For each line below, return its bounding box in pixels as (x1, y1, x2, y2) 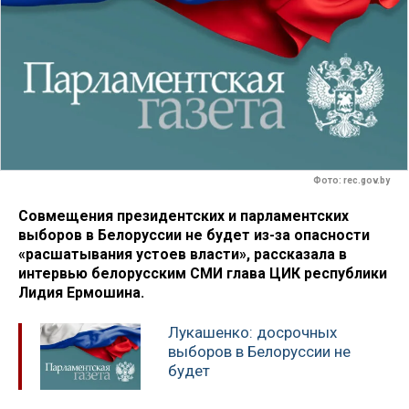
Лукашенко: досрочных (168, 323, 337, 342)
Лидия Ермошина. (18, 283, 144, 301)
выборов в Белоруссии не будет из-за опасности (18, 225, 370, 244)
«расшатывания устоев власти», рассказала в (18, 245, 347, 263)
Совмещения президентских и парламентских (18, 206, 349, 225)
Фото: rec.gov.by (313, 175, 390, 186)
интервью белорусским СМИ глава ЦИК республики (18, 264, 387, 282)
